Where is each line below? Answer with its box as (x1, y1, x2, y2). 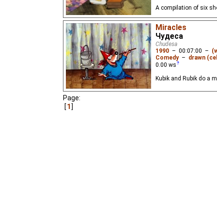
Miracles (155, 23, 186, 32)
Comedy (155, 54, 179, 62)
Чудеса (155, 32, 183, 41)
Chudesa (155, 41, 177, 48)
